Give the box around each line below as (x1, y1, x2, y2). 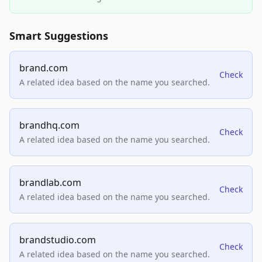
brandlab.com (19, 176, 81, 189)
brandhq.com (19, 119, 80, 132)
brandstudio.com (19, 233, 96, 247)
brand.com (19, 61, 68, 75)
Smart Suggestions (9, 29, 108, 43)
